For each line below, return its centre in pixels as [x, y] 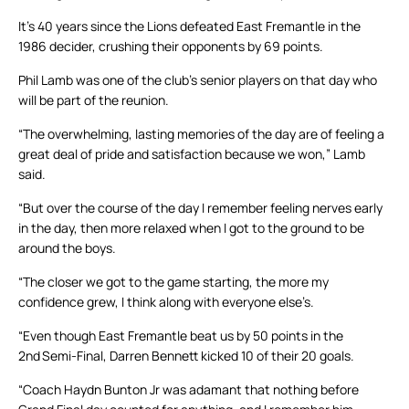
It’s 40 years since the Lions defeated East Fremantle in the [189, 26]
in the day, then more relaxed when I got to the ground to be [191, 228]
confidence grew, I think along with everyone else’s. [166, 302]
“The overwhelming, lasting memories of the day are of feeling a [201, 134]
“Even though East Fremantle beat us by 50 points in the [181, 336]
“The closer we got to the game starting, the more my [173, 282]
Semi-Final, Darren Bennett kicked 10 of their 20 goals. [197, 356]
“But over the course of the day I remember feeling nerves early [200, 208]
